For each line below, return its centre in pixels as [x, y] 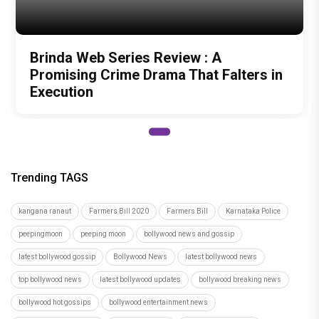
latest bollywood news [221, 256]
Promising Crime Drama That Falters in [156, 74]
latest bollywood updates [140, 279]
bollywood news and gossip [189, 234]
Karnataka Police [253, 211]
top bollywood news [50, 279]
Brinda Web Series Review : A [126, 57]
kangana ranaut [45, 211]
